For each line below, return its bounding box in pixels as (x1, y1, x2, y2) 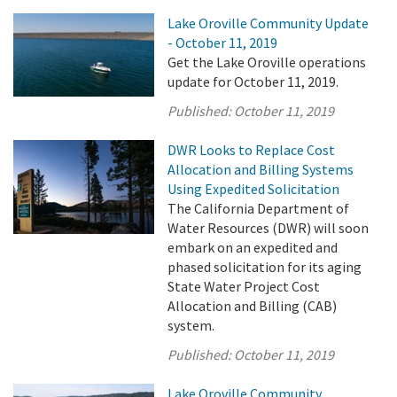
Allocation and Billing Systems (167, 160, 354, 178)
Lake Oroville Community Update (167, 14, 370, 32)
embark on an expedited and (167, 238, 339, 256)
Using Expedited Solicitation (167, 180, 340, 198)
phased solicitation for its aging (167, 258, 362, 276)
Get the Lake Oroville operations (167, 53, 367, 71)
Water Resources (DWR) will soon (167, 219, 370, 237)
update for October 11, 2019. (167, 73, 339, 90)
